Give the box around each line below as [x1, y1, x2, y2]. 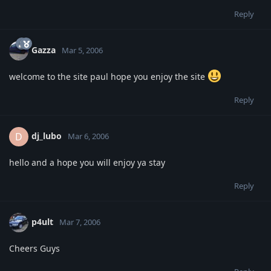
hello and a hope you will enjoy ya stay [9, 156, 165, 168]
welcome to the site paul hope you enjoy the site [9, 70, 207, 82]
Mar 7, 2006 [59, 216, 100, 227]
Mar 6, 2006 [68, 130, 109, 142]
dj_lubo [31, 129, 62, 142]
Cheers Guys [9, 242, 60, 254]
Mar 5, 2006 [62, 44, 103, 56]
